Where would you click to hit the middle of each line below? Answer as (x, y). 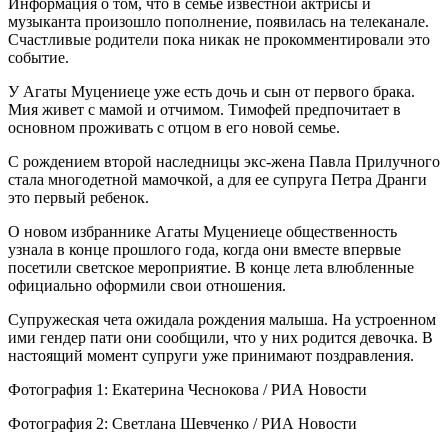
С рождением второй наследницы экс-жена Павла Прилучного (224, 161)
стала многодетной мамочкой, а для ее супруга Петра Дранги (217, 179)
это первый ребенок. (78, 197)
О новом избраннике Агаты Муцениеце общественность (202, 231)
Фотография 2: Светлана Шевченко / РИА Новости (182, 423)
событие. (38, 57)
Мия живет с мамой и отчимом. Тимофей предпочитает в (204, 109)
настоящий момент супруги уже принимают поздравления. (211, 355)
